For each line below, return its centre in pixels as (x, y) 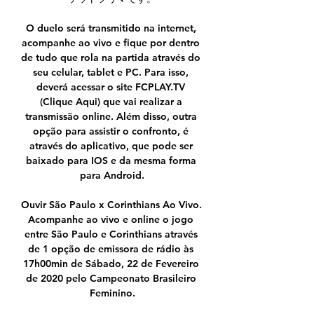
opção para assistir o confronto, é (111, 131)
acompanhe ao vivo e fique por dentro (111, 43)
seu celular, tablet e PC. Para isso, (111, 73)
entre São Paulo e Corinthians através (111, 234)
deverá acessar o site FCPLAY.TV (111, 87)
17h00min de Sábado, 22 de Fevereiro (111, 264)
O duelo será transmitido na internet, (111, 28)
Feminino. (112, 293)
